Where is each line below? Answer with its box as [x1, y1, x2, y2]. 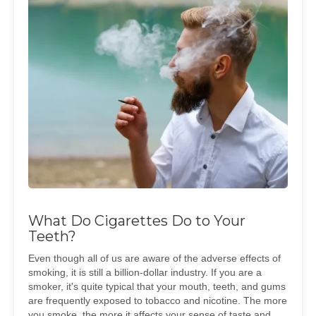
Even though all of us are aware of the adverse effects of [28, 253, 281, 264]
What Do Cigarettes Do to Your [28, 212, 245, 229]
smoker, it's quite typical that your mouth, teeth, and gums [28, 281, 286, 292]
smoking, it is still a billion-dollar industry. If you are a [28, 267, 262, 278]
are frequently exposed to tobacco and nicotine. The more [28, 295, 287, 306]
